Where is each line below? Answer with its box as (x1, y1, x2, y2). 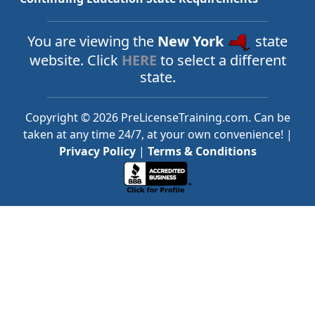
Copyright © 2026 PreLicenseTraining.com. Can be (25, 110, 290, 126)
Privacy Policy (58, 143, 136, 160)
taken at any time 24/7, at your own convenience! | (22, 127, 292, 143)
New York (157, 32, 227, 51)
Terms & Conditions (147, 143, 257, 160)
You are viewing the (27, 32, 157, 51)
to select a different (156, 51, 286, 70)
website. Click (29, 51, 122, 70)
